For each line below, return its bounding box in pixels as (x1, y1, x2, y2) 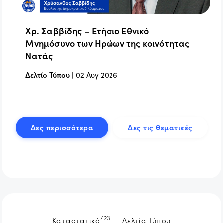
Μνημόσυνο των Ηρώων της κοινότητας (25, 36, 190, 49)
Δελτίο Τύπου (25, 69, 70, 80)
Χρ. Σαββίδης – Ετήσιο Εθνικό (25, 24, 149, 37)
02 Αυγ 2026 (76, 69, 118, 80)
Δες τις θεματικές (128, 121, 193, 132)
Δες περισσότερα (30, 121, 93, 132)
